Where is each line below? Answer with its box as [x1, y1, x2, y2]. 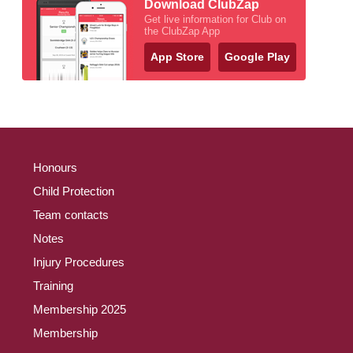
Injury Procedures [33, 255, 124, 269]
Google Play [225, 50, 290, 63]
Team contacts [33, 207, 109, 221]
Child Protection [33, 184, 114, 198]
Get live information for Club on [144, 13, 286, 25]
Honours [33, 160, 77, 174]
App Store [150, 50, 204, 63]
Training [33, 278, 73, 292]
